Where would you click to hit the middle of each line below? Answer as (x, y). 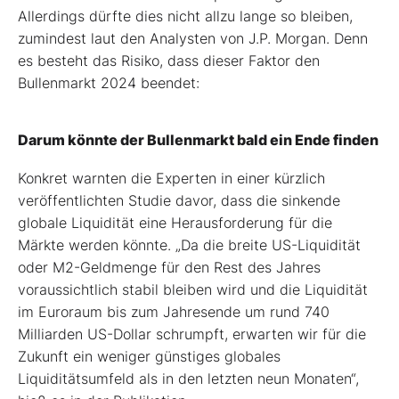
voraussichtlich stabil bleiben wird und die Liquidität (193, 289)
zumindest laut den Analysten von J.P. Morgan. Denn (193, 38)
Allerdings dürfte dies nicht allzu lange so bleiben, (185, 16)
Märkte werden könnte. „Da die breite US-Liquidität (189, 244)
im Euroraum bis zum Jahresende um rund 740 (174, 311)
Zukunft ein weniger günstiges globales (149, 356)
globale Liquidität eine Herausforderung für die (175, 222)
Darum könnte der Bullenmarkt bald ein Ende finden (198, 139)
